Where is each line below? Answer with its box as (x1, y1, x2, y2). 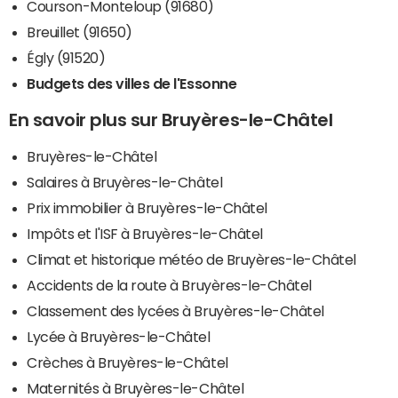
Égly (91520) (27, 51, 106, 66)
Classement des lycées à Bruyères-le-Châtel (27, 304, 324, 319)
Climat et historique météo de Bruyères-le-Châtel (27, 252, 356, 267)
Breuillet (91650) (27, 25, 132, 40)
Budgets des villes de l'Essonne (27, 76, 237, 92)
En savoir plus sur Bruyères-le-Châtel (9, 111, 333, 130)
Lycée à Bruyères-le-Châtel (27, 330, 211, 345)
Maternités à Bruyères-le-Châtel (27, 381, 244, 396)
